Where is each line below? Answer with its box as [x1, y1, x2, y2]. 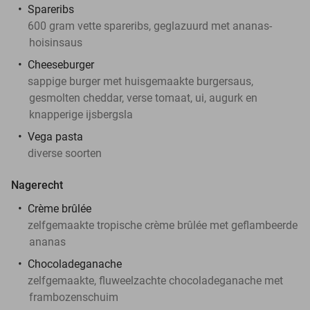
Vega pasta [28, 129, 83, 143]
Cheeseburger [28, 57, 94, 71]
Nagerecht [11, 178, 63, 192]
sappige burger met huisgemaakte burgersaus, [28, 74, 253, 88]
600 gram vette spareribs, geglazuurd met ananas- [28, 19, 272, 33]
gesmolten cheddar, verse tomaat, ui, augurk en [29, 91, 257, 104]
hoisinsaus [29, 35, 82, 49]
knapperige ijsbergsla [29, 107, 133, 121]
